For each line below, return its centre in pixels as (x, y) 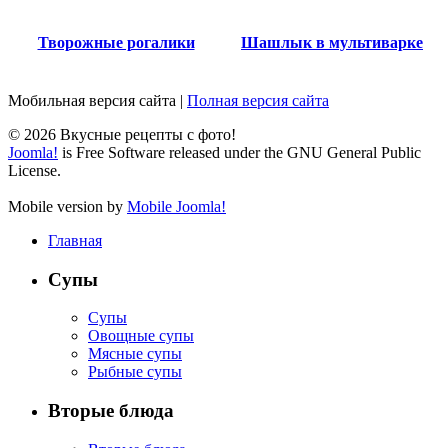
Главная (75, 241)
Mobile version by (67, 207)
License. (34, 171)
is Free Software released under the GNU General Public (239, 153)
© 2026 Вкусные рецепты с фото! (122, 135)
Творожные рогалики (116, 43)
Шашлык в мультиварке (332, 43)
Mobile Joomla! (176, 207)
